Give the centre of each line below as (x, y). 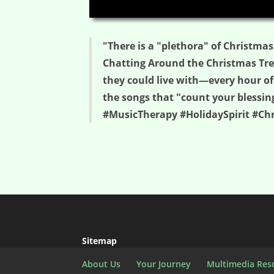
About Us (102, 264)
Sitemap (100, 241)
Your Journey (164, 264)
